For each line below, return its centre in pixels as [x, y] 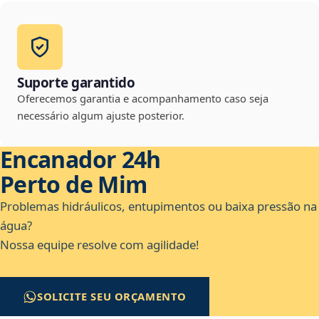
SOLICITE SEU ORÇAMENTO [112, 297]
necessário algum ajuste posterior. [101, 116]
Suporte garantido [76, 83]
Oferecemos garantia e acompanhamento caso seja [143, 99]
